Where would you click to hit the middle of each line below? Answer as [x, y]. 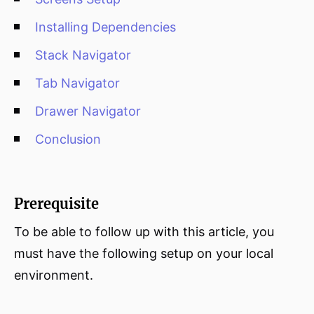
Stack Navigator [83, 55]
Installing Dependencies [105, 27]
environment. [54, 275]
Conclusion [68, 139]
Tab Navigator [77, 83]
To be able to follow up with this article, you [144, 232]
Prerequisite [56, 204]
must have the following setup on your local [144, 253]
